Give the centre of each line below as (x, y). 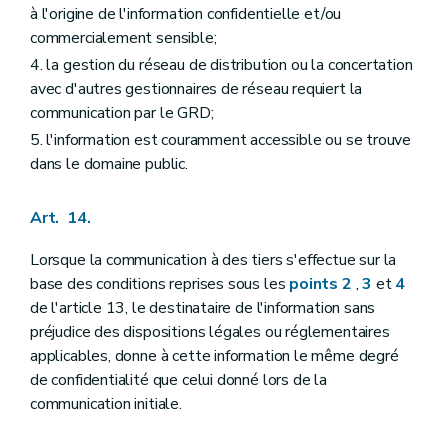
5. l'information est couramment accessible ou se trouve (221, 140)
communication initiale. (106, 404)
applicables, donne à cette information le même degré (214, 356)
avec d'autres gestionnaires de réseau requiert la (196, 88)
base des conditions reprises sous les (160, 284)
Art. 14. (60, 218)
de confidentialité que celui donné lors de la (178, 380)
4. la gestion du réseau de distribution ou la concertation (221, 64)
